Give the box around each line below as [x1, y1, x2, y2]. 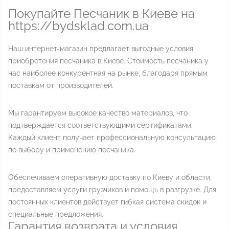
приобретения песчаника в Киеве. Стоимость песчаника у [8, 57, 209, 65]
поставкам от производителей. [8, 81, 113, 89]
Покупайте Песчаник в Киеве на [8, 6, 195, 21]
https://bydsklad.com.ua [8, 18, 149, 33]
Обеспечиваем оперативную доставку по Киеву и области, [8, 173, 212, 181]
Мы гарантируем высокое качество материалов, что [8, 109, 188, 117]
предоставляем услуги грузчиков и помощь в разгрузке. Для [8, 186, 216, 194]
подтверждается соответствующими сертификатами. [8, 121, 193, 129]
